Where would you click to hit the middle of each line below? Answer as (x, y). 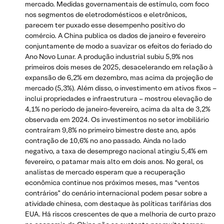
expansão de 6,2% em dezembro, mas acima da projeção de (119, 77)
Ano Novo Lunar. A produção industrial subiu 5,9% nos (109, 56)
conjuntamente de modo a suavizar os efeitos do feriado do (118, 46)
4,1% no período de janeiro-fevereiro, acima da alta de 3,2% (118, 109)
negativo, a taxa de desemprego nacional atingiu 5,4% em (116, 151)
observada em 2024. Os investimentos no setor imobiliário (117, 119)
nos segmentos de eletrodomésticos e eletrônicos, (106, 14)
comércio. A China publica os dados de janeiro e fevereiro (115, 35)
